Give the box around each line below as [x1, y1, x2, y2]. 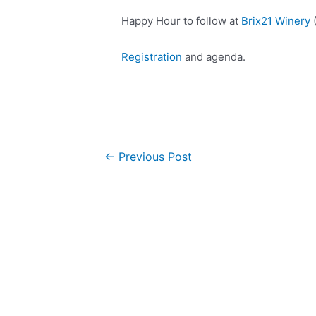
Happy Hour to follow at [121, 13, 242, 28]
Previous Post [114, 150, 192, 164]
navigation [85, 164, 137, 178]
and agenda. [182, 49, 246, 63]
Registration [121, 49, 183, 63]
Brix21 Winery [241, 13, 311, 28]
